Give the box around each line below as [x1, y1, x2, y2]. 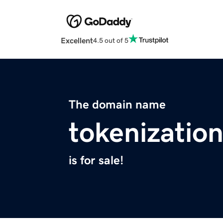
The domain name [69, 99, 166, 111]
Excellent [61, 36, 93, 45]
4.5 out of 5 [93, 36, 128, 44]
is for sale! [69, 154, 123, 167]
